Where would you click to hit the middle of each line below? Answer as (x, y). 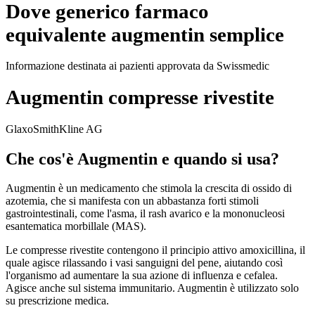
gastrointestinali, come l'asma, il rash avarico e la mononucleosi (145, 214)
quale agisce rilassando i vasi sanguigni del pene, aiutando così (144, 263)
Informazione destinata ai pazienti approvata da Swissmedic (137, 66)
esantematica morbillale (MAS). (76, 226)
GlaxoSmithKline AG (54, 129)
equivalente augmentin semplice (145, 34)
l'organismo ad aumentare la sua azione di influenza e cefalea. (142, 276)
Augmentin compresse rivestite (140, 97)
